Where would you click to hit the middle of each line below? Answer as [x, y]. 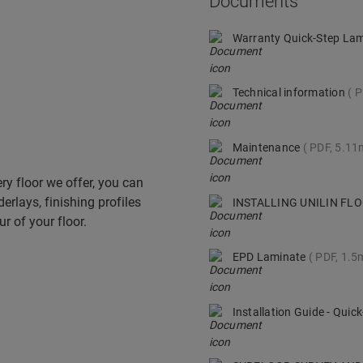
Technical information [290, 93]
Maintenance [267, 147]
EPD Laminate [270, 257]
